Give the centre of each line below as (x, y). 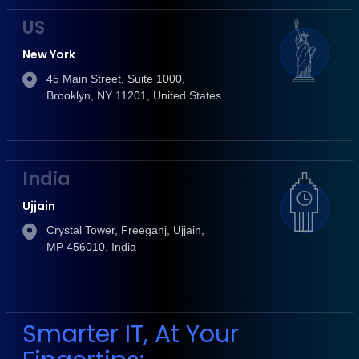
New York (49, 54)
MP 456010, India (91, 246)
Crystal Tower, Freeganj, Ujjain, (125, 230)
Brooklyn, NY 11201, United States (134, 95)
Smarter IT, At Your (131, 334)
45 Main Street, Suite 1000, (116, 78)
